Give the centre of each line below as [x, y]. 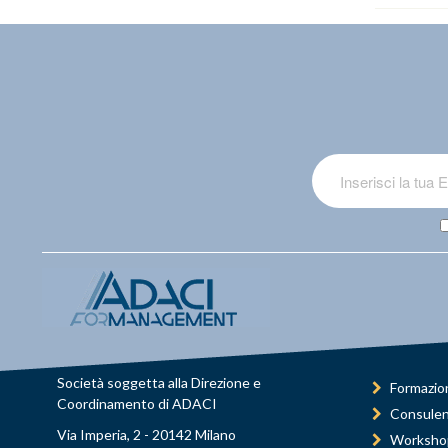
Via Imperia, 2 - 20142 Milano [146, 434]
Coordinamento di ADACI [137, 403]
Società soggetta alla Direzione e [159, 382]
